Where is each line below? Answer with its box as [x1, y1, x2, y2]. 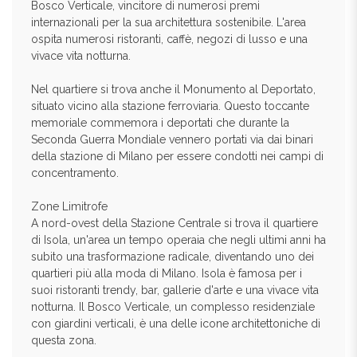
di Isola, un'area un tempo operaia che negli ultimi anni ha [31, 233, 326, 246]
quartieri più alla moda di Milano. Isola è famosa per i [31, 267, 302, 280]
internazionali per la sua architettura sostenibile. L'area [31, 16, 306, 29]
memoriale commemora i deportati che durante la [31, 116, 289, 129]
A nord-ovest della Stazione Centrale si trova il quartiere [31, 217, 318, 229]
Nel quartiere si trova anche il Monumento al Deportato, [31, 83, 316, 96]
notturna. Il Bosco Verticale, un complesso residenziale [31, 300, 315, 313]
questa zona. [31, 334, 96, 347]
